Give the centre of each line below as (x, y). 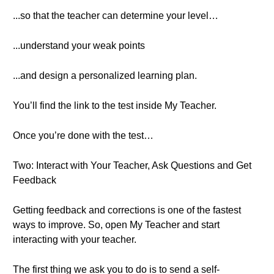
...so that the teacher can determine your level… (116, 16)
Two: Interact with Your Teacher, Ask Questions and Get (132, 165)
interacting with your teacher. (75, 239)
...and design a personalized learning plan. (105, 76)
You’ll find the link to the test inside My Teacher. (115, 106)
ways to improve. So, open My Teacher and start (116, 225)
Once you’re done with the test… (83, 135)
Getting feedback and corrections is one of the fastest (127, 210)
